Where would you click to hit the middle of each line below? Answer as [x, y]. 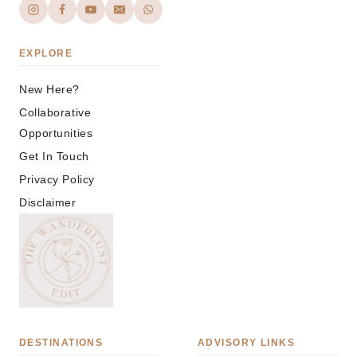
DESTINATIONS [61, 342]
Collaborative [55, 113]
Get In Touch [54, 156]
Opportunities [56, 133]
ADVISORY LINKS [247, 342]
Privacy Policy [57, 179]
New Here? [50, 90]
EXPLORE [46, 54]
